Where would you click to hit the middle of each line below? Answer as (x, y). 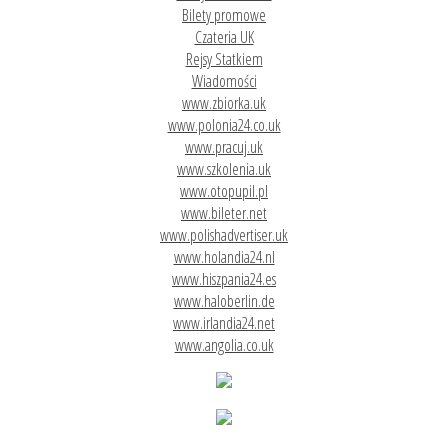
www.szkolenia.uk (224, 169)
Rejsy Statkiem (224, 59)
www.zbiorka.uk (224, 103)
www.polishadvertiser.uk (224, 235)
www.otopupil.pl (224, 191)
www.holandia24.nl (224, 257)
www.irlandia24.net (224, 323)
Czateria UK (224, 37)
